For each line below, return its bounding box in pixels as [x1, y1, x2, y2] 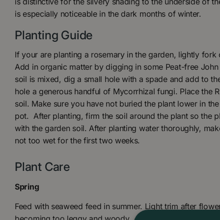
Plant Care [15, 160, 70, 174]
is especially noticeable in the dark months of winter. [15, 8, 201, 19]
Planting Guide [15, 27, 93, 42]
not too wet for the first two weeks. [15, 136, 140, 146]
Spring [15, 181, 39, 192]
